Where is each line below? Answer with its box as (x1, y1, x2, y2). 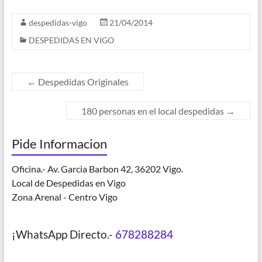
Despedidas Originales (36, 76, 129, 88)
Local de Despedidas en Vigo (11, 177, 126, 189)
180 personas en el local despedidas (81, 105, 226, 117)
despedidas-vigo (28, 18, 87, 28)
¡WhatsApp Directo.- (11, 227, 115, 242)
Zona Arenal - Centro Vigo (11, 191, 118, 203)
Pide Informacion (11, 136, 107, 152)
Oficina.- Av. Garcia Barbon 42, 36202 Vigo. (11, 163, 183, 175)
